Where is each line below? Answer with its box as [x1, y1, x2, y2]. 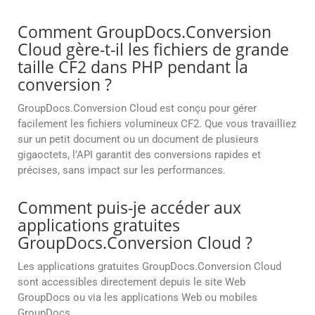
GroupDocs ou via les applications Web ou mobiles [18, 291, 257, 304]
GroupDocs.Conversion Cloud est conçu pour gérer [18, 102, 257, 115]
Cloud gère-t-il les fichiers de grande [18, 38, 289, 61]
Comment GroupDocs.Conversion [18, 20, 271, 44]
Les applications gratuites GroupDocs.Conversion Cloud [18, 260, 281, 274]
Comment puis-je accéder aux [18, 196, 241, 219]
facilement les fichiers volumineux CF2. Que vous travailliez [18, 117, 296, 131]
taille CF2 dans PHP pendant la [18, 56, 248, 79]
